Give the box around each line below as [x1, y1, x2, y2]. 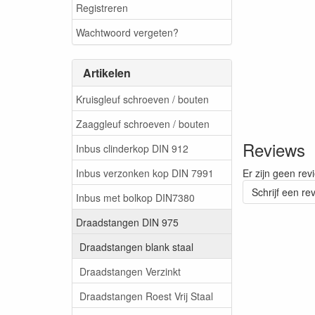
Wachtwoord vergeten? [76, 25, 179, 39]
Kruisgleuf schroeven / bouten [76, 91, 209, 106]
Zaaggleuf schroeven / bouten [76, 116, 210, 131]
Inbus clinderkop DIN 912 [76, 141, 188, 155]
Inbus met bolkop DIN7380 [76, 190, 195, 205]
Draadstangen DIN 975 [76, 214, 179, 229]
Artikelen [83, 65, 131, 81]
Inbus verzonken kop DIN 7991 [76, 165, 214, 180]
